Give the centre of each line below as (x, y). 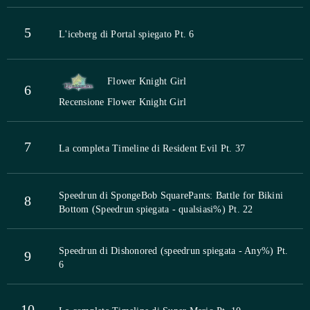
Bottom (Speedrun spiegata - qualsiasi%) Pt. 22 (156, 210)
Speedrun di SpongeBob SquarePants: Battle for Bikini (171, 196)
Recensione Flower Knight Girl (123, 102)
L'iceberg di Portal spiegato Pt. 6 (127, 35)
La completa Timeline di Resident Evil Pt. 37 (152, 149)
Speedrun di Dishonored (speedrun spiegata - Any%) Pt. (174, 251)
